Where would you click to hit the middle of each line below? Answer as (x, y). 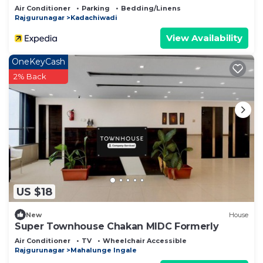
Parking (96, 9)
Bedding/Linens (151, 9)
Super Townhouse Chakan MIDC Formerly (117, 227)
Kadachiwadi (94, 18)
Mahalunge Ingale (104, 250)
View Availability (204, 38)
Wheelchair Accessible (145, 241)
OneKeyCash (38, 62)
